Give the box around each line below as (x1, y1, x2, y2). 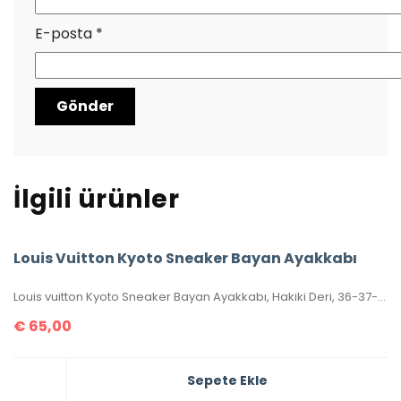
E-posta (35, 23, 96, 45)
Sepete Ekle (187, 371, 268, 389)
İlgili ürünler (13, 181, 179, 217)
